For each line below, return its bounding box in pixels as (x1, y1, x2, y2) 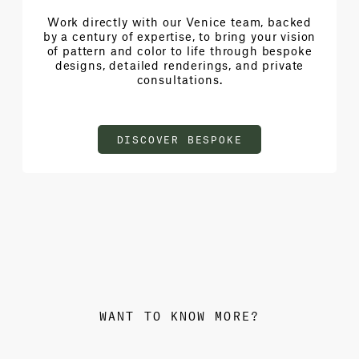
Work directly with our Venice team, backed (46, 14, 313, 29)
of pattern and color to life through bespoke (46, 42, 313, 58)
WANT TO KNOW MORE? (99, 305, 260, 324)
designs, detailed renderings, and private (54, 57, 305, 72)
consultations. (136, 71, 223, 87)
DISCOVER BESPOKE (116, 131, 243, 147)
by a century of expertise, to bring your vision (42, 28, 317, 43)
